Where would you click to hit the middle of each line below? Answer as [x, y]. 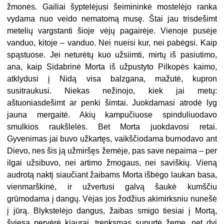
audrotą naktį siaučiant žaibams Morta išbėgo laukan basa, [112, 174]
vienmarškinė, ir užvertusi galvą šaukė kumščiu [112, 186]
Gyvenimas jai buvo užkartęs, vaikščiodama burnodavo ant [112, 138]
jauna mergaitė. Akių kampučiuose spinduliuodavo [112, 114]
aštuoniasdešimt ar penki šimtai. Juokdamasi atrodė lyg [112, 102]
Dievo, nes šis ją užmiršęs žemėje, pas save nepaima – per [112, 150]
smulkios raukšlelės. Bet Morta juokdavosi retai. [112, 126]
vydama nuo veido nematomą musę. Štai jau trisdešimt [112, 18]
